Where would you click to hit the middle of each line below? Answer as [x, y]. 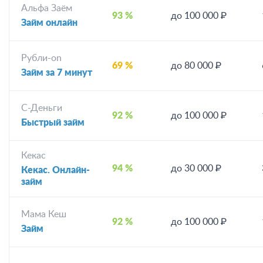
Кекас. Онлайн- [55, 170]
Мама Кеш [44, 215]
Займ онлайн [49, 23]
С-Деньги [42, 108]
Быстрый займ [53, 123]
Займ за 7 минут [57, 73]
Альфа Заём [47, 9]
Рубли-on [41, 58]
